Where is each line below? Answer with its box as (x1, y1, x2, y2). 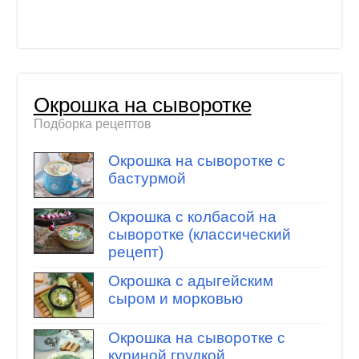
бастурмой (107, 169, 186, 187)
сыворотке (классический (107, 226, 291, 244)
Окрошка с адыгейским (107, 272, 273, 290)
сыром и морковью (107, 290, 243, 308)
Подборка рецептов (33, 117, 151, 131)
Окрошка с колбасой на (107, 208, 276, 226)
